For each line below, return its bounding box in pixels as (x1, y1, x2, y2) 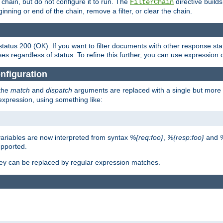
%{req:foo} (130, 133, 163, 142)
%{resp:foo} (167, 133, 204, 142)
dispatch (46, 86, 72, 95)
